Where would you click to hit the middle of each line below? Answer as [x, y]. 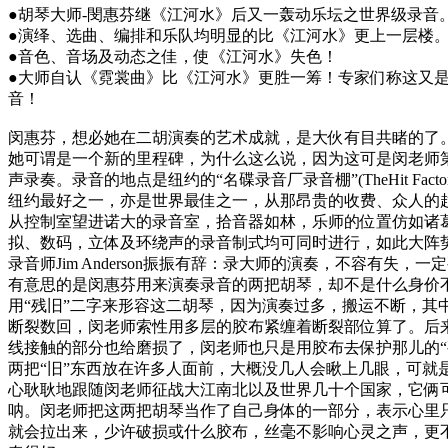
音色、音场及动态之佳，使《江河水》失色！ [178, 56]
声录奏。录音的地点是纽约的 [112, 179]
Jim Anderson [99, 263]
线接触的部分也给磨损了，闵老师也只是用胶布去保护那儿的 [224, 347]
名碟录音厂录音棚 [287, 179]
